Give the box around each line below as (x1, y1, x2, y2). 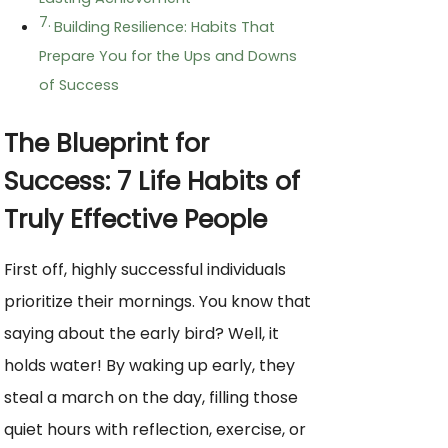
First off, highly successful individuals (4, 258, 286, 282)
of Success (39, 75, 119, 96)
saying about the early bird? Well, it (4, 322, 279, 346)
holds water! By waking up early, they (4, 354, 295, 378)
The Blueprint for (4, 126, 209, 162)
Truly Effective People (4, 202, 267, 238)
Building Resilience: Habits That (53, 17, 275, 38)
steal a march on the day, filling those (4, 386, 298, 410)
